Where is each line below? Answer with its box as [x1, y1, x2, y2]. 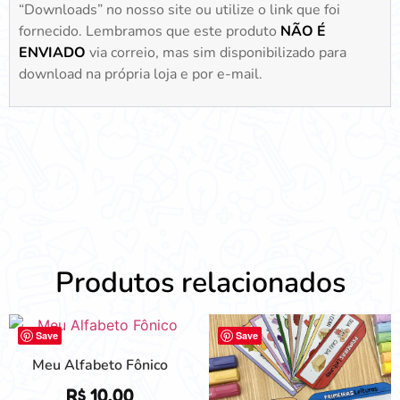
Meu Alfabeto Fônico [32, 355, 168, 376]
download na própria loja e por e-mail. [19, 63, 262, 84]
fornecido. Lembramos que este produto [19, 21, 280, 41]
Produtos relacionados [54, 263, 346, 303]
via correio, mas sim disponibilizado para [86, 42, 346, 62]
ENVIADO [19, 42, 86, 62]
